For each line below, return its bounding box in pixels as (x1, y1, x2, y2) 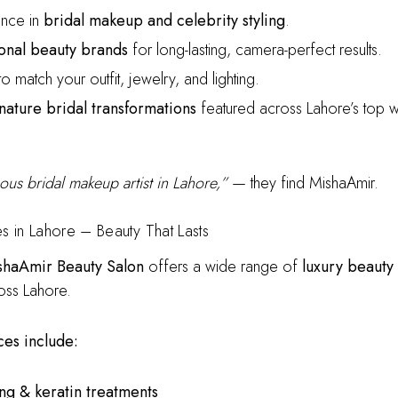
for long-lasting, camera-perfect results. (127, 38, 382, 61)
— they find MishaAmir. (227, 171, 378, 195)
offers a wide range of (143, 255, 302, 278)
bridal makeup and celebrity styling (43, 9, 285, 32)
